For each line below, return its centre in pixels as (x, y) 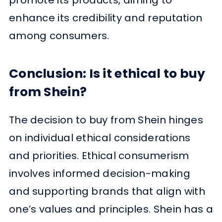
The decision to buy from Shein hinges (106, 120)
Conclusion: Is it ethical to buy (107, 73)
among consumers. (59, 35)
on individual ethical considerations (100, 138)
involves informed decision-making (99, 173)
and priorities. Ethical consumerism (99, 155)
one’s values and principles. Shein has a (111, 209)
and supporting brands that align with (107, 191)
